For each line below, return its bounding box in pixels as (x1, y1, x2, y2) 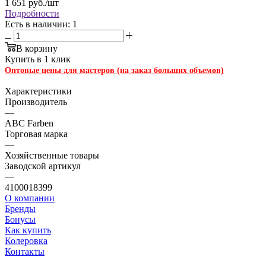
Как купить (5, 224, 51, 235)
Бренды (5, 203, 36, 214)
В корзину (16, 43, 58, 53)
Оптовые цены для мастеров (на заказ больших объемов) (5, 65, 224, 75)
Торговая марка (5, 128, 68, 139)
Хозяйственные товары (5, 150, 99, 160)
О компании (5, 192, 55, 203)
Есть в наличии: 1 (5, 18, 77, 29)
